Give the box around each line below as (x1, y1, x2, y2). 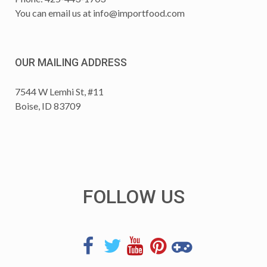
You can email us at (15, 7, 93, 18)
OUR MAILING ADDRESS (15, 56, 127, 69)
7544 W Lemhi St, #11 (15, 85, 104, 97)
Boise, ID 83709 (15, 100, 82, 111)
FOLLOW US (82, 185, 185, 208)
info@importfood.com (93, 7, 185, 18)
